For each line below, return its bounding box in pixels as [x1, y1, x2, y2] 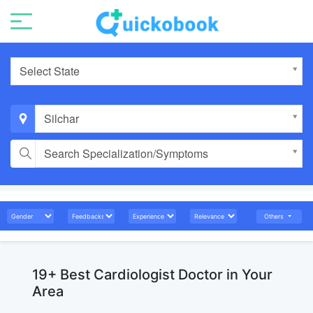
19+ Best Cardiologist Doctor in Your [32, 266, 272, 283]
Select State [20, 63, 80, 79]
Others [264, 212, 286, 220]
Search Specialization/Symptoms [44, 145, 208, 161]
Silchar [44, 110, 79, 126]
